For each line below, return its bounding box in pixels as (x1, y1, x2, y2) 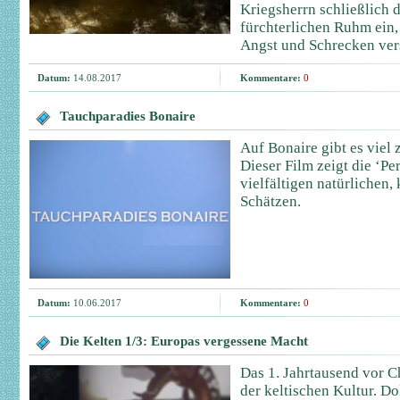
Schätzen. (240, 193, 301, 210)
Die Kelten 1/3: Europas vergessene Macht (60, 334, 308, 348)
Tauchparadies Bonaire (60, 109, 196, 123)
